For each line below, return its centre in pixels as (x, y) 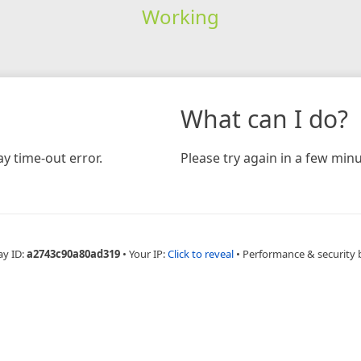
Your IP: (148, 253)
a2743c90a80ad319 (73, 253)
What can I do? (264, 118)
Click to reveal (201, 253)
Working (180, 16)
